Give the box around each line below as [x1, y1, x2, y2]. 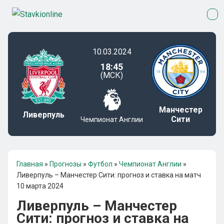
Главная [16, 160, 43, 168]
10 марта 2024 [16, 182, 63, 190]
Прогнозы [49, 160, 81, 168]
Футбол [88, 160, 112, 168]
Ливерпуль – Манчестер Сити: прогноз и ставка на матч [16, 171, 201, 179]
